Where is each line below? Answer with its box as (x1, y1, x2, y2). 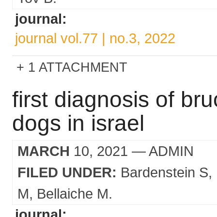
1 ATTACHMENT (28, 60, 127, 75)
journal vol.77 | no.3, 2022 (15, 30, 175, 46)
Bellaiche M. (37, 186, 112, 201)
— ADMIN (128, 143, 194, 159)
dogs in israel (12, 110, 144, 136)
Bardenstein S (121, 164, 208, 180)
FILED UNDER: (17, 164, 117, 180)
